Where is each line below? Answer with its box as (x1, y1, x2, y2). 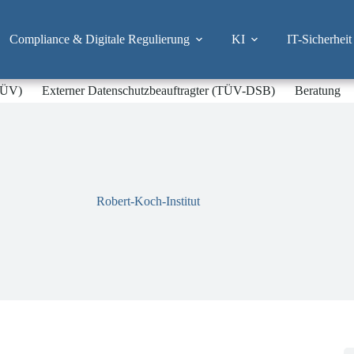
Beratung (295, 84, 341, 97)
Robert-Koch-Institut (96, 194, 200, 208)
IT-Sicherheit (286, 32, 352, 46)
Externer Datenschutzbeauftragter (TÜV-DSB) (42, 84, 276, 97)
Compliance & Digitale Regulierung (9, 32, 190, 46)
